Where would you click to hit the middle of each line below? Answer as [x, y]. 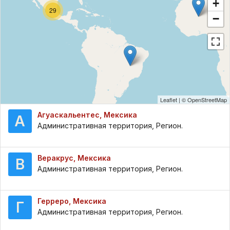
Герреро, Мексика [72, 201]
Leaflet [169, 100]
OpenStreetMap [207, 100]
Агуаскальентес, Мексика [87, 115]
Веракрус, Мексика [74, 158]
